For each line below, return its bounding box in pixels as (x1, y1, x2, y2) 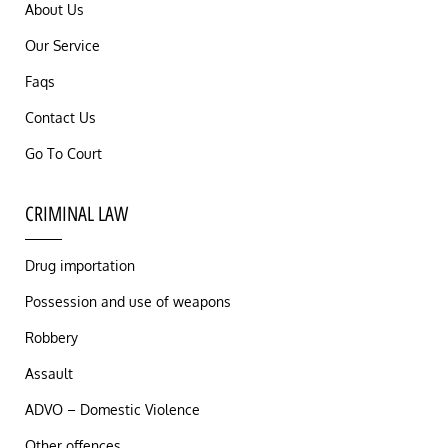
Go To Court (25, 145, 102, 163)
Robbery (25, 329, 78, 347)
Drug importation (25, 257, 135, 275)
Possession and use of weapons (25, 293, 231, 311)
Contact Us (25, 109, 96, 127)
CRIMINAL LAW (25, 202, 128, 227)
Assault (25, 365, 73, 383)
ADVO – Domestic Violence (25, 401, 200, 419)
